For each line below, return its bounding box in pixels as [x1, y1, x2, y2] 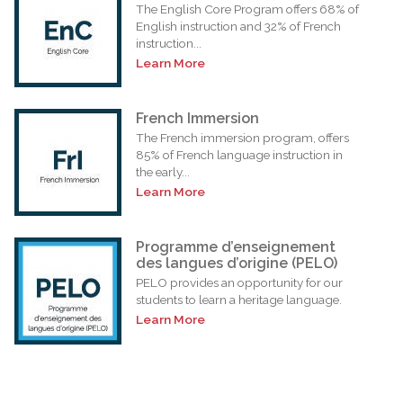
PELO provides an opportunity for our [136, 274, 343, 290]
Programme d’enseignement [136, 237, 336, 255]
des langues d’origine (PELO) [136, 254, 337, 272]
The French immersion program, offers [136, 130, 349, 145]
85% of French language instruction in [136, 147, 343, 162]
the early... [136, 164, 190, 179]
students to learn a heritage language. [136, 291, 342, 307]
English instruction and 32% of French [136, 18, 341, 33]
